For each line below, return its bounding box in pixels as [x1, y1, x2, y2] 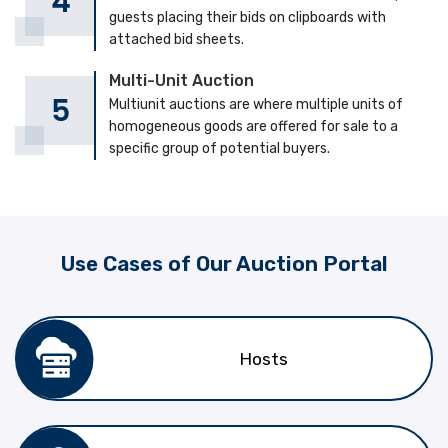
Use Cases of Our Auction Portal [60, 252, 388, 277]
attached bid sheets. [108, 31, 244, 49]
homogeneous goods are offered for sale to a [108, 117, 398, 135]
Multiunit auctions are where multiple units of [108, 95, 403, 113]
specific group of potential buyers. [108, 139, 330, 157]
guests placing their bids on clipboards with [108, 9, 386, 27]
